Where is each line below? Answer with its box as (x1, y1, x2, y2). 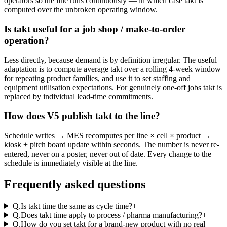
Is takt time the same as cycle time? (20, 201, 132, 210)
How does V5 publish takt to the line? (4, 110, 160, 122)
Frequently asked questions (4, 177, 145, 191)
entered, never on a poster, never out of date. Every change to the (4, 149, 211, 158)
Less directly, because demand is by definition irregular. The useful (4, 55, 217, 64)
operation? (4, 34, 49, 46)
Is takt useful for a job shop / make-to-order (4, 23, 185, 34)
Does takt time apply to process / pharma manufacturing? (20, 210, 202, 219)
